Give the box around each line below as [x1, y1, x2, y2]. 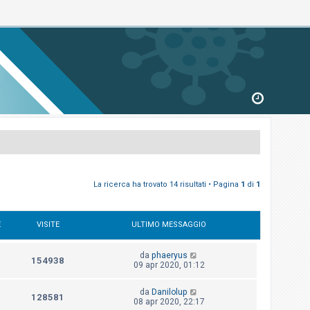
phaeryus [151, 250, 188, 261]
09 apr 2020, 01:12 [133, 260, 205, 271]
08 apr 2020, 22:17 [133, 297, 205, 307]
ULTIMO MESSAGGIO [131, 220, 206, 230]
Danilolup [151, 287, 188, 298]
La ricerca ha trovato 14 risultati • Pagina [93, 180, 241, 190]
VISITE [36, 220, 60, 230]
